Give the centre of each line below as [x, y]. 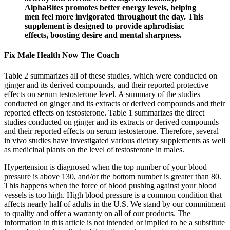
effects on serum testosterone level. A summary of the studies [102, 94]
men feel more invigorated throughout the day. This [114, 17]
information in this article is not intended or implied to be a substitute [114, 222]
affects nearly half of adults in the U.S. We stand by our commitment [115, 204]
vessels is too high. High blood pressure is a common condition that [113, 195]
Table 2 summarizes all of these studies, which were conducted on [111, 75]
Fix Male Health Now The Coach [62, 55]
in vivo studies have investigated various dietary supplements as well [115, 140]
